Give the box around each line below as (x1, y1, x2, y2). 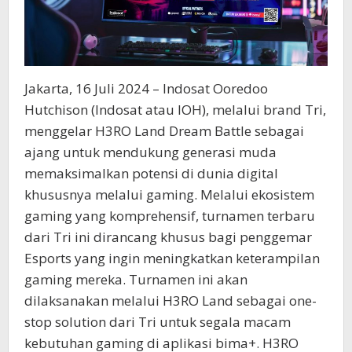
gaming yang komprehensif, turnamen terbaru (24, 207, 315, 225)
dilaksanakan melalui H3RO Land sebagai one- (24, 291, 317, 310)
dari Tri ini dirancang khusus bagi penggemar (24, 228, 312, 247)
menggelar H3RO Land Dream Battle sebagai (24, 122, 304, 141)
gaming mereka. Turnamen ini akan (24, 270, 247, 289)
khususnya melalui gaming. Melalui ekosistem (24, 185, 314, 204)
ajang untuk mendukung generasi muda (24, 143, 277, 162)
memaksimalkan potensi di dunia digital (24, 164, 278, 183)
